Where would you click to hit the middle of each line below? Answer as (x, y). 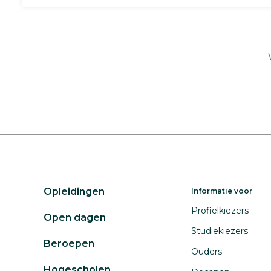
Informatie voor (222, 191)
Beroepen (69, 243)
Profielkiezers (220, 211)
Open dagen (75, 217)
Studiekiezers (220, 231)
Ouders (207, 252)
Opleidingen (74, 191)
